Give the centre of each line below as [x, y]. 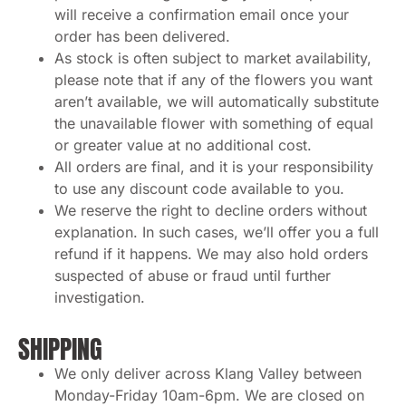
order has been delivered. [142, 36]
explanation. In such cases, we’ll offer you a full [217, 232]
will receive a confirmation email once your [202, 14]
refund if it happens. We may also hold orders [211, 253]
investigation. [100, 297]
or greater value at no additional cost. [183, 145]
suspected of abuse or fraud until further [193, 275]
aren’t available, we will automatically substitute [217, 101]
